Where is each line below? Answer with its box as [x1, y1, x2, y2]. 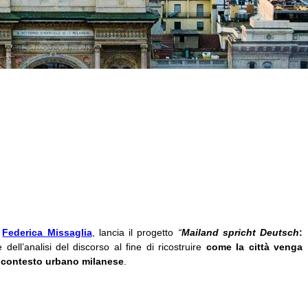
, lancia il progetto [91, 226, 178, 238]
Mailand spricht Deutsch [181, 226, 300, 238]
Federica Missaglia [2, 226, 92, 238]
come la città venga [206, 241, 303, 252]
